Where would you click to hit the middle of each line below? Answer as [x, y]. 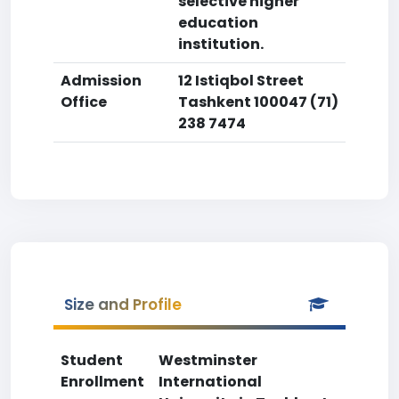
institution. [221, 44]
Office [84, 102]
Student [92, 360]
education [218, 23]
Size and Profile [123, 305]
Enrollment [102, 382]
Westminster [208, 360]
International [210, 382]
